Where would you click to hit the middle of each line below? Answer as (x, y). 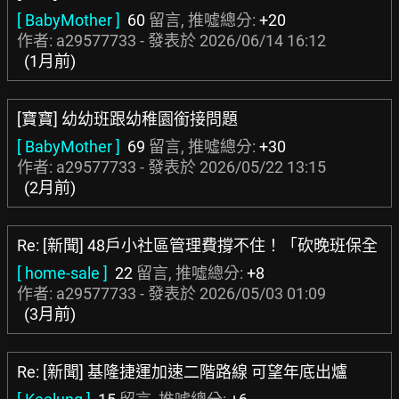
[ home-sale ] (62, 273)
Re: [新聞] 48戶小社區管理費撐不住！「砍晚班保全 (197, 245)
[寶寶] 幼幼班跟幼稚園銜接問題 (127, 119)
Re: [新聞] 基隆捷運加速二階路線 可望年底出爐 (182, 372)
